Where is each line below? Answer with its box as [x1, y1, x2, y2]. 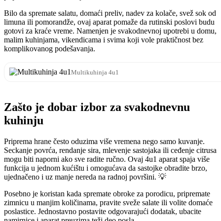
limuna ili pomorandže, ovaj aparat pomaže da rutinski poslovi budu [4, 18, 215, 27]
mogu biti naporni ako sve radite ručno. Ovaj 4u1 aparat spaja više [4, 155, 210, 164]
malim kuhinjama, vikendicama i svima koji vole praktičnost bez [4, 36, 203, 44]
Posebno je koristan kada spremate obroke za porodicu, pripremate [4, 189, 210, 198]
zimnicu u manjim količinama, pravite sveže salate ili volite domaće [4, 198, 213, 207]
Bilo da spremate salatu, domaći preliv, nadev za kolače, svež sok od [4, 9, 216, 18]
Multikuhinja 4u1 [71, 69, 119, 76]
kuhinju [4, 114, 43, 127]
